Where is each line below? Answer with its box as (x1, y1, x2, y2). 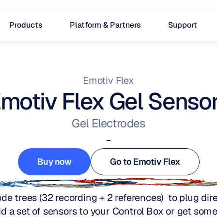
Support (168, 20, 197, 30)
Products (9, 20, 43, 30)
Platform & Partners (69, 20, 141, 30)
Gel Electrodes (72, 116, 145, 131)
